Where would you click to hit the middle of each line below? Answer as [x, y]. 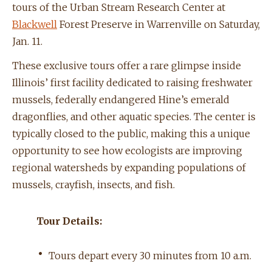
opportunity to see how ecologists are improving [127, 151]
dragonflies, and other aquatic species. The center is [134, 117]
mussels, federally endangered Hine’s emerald [121, 100]
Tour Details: [69, 221]
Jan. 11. [27, 42]
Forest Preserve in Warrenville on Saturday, [158, 25]
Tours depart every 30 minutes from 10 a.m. [150, 256]
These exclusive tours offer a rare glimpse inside [127, 66]
